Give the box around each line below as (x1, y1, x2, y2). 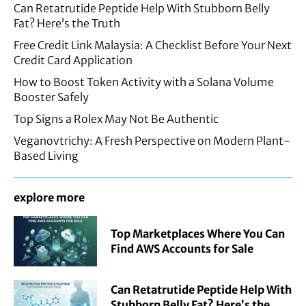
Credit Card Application (14, 53, 133, 68)
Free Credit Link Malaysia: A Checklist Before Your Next (14, 38, 292, 53)
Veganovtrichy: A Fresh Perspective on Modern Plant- (14, 134, 290, 148)
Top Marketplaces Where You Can (111, 226, 286, 240)
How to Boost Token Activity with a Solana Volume (14, 75, 274, 89)
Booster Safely (14, 90, 89, 105)
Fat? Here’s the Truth (14, 16, 120, 31)
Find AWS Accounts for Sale (111, 241, 254, 255)
